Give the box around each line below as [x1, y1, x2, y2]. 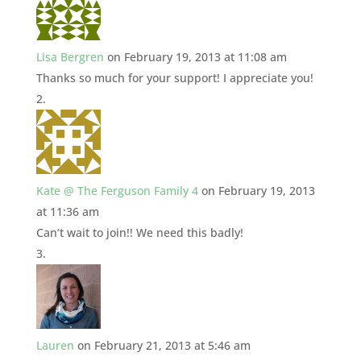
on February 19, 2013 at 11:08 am [106, 48, 287, 64]
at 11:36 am [35, 203, 99, 219]
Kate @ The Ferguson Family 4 [35, 182, 198, 198]
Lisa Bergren [35, 48, 104, 64]
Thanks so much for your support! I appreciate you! [35, 69, 313, 85]
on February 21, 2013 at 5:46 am [77, 337, 251, 353]
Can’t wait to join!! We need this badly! [35, 224, 243, 240]
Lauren [35, 337, 74, 353]
